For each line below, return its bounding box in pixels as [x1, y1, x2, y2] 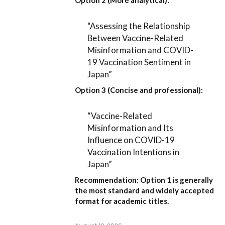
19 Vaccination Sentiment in [87, 57, 191, 68]
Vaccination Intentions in [87, 147, 180, 158]
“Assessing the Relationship [87, 21, 190, 32]
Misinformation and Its [87, 123, 174, 134]
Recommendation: [75, 175, 139, 184]
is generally [171, 175, 213, 184]
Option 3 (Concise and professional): [75, 85, 203, 94]
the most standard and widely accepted [75, 185, 214, 195]
